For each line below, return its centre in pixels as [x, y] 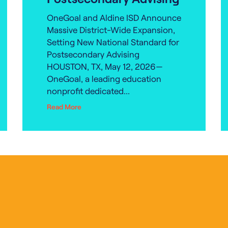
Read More [64, 107]
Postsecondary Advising [93, 54]
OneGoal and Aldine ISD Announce [114, 17]
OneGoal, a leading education [104, 78]
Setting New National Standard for [113, 42]
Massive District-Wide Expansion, [111, 30]
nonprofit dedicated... [88, 91]
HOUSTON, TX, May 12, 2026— [105, 66]
